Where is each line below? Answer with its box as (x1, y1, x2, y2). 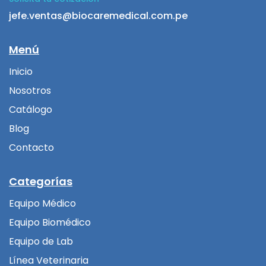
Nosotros (9, 84, 51, 98)
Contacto (9, 141, 54, 155)
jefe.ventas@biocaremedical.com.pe (9, 9, 188, 23)
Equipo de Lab (9, 235, 73, 249)
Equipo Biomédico (9, 216, 91, 230)
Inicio (9, 65, 33, 79)
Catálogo (9, 103, 52, 117)
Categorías (9, 174, 72, 189)
